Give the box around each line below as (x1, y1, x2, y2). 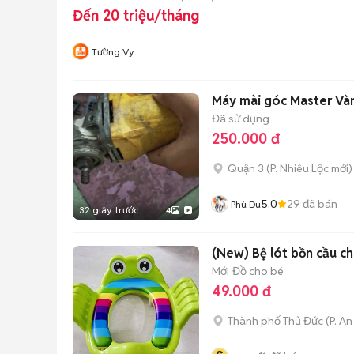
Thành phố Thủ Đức (228, 314, 323, 329)
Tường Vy (92, 46, 134, 58)
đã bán (300, 196, 337, 211)
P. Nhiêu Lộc (270, 161, 329, 176)
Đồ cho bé (232, 263, 284, 278)
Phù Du (231, 198, 261, 211)
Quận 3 (228, 161, 264, 176)
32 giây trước (79, 204, 138, 217)
